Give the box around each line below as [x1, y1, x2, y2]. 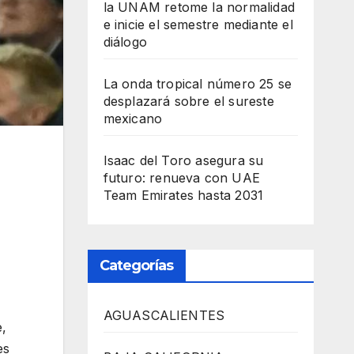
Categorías [99, 257, 174, 274]
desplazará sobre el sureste [103, 93, 274, 109]
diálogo [103, 34, 147, 50]
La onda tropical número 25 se [103, 76, 292, 92]
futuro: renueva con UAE [103, 170, 261, 186]
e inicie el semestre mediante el [103, 17, 293, 32]
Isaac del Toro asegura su [103, 153, 264, 168]
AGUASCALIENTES [103, 307, 225, 323]
